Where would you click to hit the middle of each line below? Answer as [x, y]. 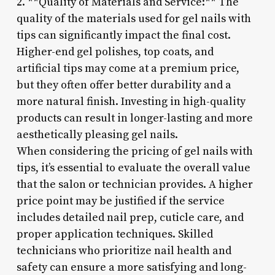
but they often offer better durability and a [124, 85]
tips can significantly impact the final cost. [123, 35]
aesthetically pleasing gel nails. [97, 134]
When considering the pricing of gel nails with [134, 151]
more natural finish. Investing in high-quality [131, 101]
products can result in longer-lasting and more [134, 118]
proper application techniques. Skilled [114, 234]
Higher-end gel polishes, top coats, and [115, 52]
